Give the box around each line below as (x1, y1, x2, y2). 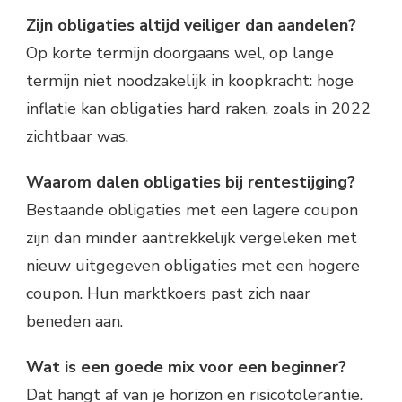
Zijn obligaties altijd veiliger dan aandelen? (26, 14, 356, 37)
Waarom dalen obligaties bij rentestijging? (26, 171, 355, 194)
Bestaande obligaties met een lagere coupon (26, 199, 358, 222)
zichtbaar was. (26, 126, 128, 148)
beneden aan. (26, 310, 123, 333)
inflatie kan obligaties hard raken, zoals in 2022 (26, 98, 371, 120)
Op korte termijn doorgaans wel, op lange (26, 42, 334, 65)
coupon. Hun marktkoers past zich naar (26, 283, 310, 305)
